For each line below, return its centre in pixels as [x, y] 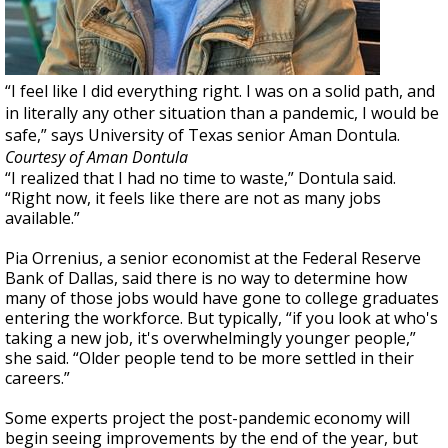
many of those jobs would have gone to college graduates [222, 298]
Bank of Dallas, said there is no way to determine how [206, 278]
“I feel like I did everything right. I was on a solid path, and [220, 91]
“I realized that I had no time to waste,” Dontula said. [200, 178]
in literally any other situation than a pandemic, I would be [222, 113]
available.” [42, 218]
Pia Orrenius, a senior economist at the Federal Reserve [213, 258]
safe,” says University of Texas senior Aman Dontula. [202, 135]
